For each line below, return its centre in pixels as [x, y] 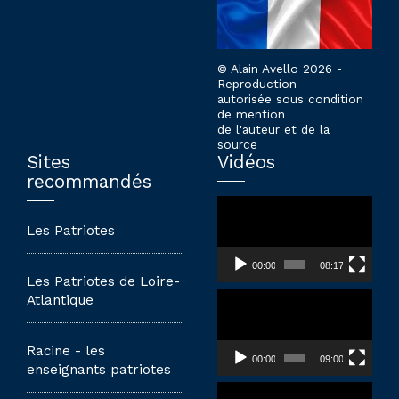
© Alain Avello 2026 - [280, 69]
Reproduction [257, 84]
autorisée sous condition [290, 99]
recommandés [89, 182]
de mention [251, 114]
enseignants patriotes [99, 369]
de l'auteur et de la [273, 130]
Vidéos [246, 163]
